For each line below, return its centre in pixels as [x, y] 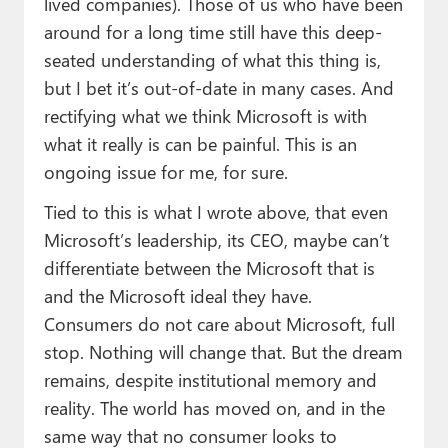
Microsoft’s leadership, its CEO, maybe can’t [216, 240]
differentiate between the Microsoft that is [209, 268]
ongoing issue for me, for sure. [165, 172]
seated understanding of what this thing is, [212, 60]
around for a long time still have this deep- [212, 32]
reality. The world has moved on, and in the [214, 408]
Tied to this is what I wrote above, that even [215, 212]
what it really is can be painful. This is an [200, 144]
